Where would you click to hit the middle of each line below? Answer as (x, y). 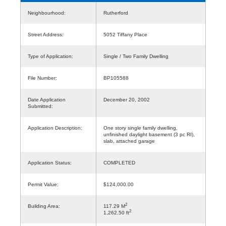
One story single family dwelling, (140, 128)
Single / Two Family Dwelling (136, 56)
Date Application (47, 99)
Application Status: (50, 162)
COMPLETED (119, 162)
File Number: (42, 78)
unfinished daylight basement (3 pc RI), (149, 134)
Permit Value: (43, 184)
